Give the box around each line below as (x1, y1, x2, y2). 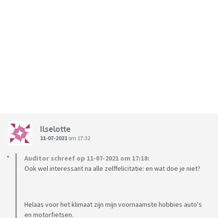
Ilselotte (40, 124, 71, 134)
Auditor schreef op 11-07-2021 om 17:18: (24, 154, 149, 163)
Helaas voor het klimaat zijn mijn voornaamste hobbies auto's (24, 200, 202, 209)
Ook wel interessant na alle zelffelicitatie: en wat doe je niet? (24, 164, 200, 173)
